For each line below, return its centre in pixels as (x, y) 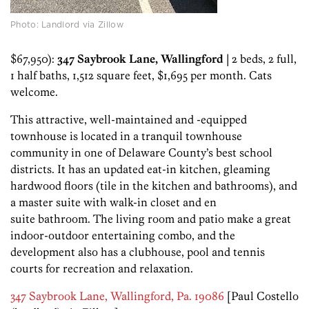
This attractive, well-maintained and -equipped (129, 119)
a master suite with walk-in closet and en (113, 202)
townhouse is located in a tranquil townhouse (126, 136)
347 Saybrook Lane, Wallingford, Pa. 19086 (117, 296)
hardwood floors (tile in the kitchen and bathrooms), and (154, 185)
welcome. (34, 91)
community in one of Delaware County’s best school (141, 152)
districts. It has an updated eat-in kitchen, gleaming (140, 169)
